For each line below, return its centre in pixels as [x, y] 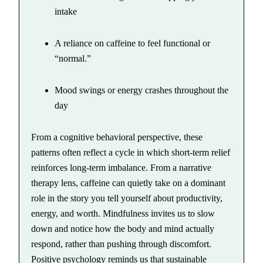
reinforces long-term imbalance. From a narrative [122, 168]
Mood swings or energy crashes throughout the [142, 90]
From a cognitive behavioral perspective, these [117, 137]
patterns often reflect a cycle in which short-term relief [131, 152]
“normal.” [73, 58]
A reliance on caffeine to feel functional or [133, 43]
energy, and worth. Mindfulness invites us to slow [123, 213]
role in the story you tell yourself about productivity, [127, 198]
